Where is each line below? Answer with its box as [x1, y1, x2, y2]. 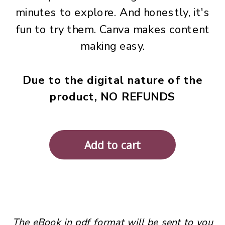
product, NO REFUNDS [50, 89, 176, 105]
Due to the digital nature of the [23, 72, 203, 88]
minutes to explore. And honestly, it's [16, 5, 210, 21]
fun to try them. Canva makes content [16, 22, 210, 38]
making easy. [80, 39, 145, 54]
